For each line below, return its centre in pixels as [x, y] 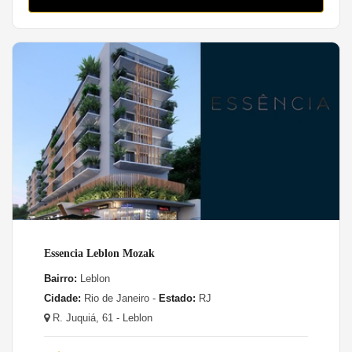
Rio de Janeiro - [120, 298]
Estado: [177, 298]
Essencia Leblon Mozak [99, 253]
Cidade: [62, 298]
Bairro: [60, 278]
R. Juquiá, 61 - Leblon [101, 317]
